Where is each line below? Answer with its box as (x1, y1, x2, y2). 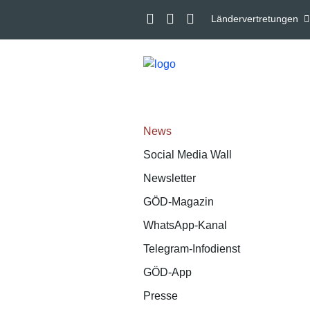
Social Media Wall (143, 149, 232, 161)
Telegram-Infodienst (143, 243, 240, 255)
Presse (143, 290, 178, 302)
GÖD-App (143, 266, 192, 278)
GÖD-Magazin (143, 196, 214, 208)
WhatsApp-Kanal (143, 219, 227, 231)
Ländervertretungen (211, 13, 298, 24)
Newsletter (143, 172, 196, 184)
